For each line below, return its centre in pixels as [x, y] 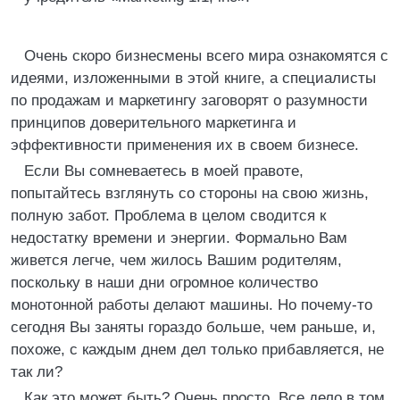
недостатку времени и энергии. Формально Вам [179, 238]
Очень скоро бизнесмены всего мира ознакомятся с [206, 56]
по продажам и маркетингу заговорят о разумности [189, 100]
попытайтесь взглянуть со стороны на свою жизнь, [190, 193]
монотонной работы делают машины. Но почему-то [192, 305]
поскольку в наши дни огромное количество [164, 283]
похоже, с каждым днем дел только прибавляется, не [197, 350]
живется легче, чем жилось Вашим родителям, [176, 260]
